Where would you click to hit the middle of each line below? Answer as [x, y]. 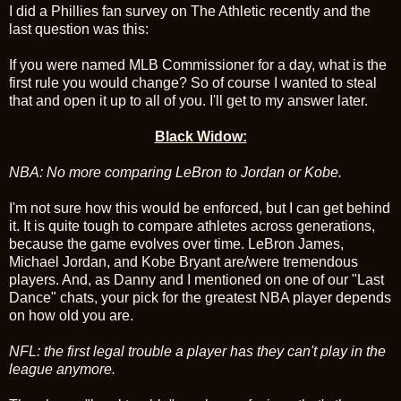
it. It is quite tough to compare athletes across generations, [192, 226]
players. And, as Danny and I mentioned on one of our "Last [196, 279]
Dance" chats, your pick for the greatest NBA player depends [200, 297]
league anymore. [62, 369]
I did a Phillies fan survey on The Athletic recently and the [190, 11]
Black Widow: [200, 136]
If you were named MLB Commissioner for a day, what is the [198, 64]
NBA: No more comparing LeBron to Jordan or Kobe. [175, 172]
